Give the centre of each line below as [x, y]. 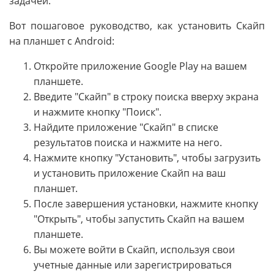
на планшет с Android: [62, 41]
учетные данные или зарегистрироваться [133, 265]
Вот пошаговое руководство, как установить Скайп [137, 26]
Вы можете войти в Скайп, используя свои [134, 250]
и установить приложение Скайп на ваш [130, 173]
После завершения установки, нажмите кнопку [146, 204]
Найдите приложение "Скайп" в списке [126, 128]
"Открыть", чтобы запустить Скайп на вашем [139, 219]
